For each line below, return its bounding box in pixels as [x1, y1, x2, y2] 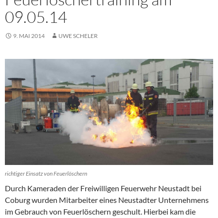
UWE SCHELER [58, 32, 98, 40]
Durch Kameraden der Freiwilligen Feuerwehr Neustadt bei [5, 183, 201, 193]
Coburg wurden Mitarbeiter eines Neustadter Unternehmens [5, 195, 209, 205]
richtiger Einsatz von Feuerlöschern [5, 170, 87, 178]
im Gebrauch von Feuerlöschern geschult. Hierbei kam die [5, 207, 196, 217]
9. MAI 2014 [13, 32, 45, 40]
